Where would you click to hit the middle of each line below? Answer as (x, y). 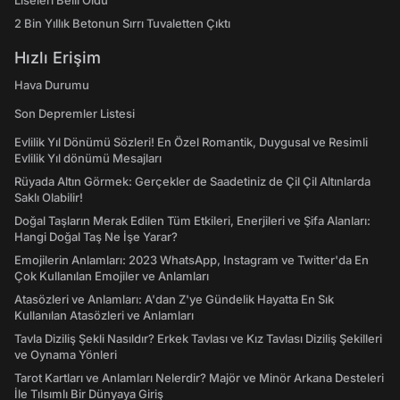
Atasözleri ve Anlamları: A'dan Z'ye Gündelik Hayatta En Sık (174, 300)
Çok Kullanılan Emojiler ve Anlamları (112, 276)
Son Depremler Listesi (75, 114)
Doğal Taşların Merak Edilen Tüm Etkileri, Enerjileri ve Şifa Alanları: (192, 221)
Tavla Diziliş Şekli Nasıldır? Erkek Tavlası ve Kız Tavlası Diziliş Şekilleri (198, 339)
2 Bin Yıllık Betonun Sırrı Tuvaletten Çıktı (122, 24)
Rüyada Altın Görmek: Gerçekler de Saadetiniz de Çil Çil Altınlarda (192, 182)
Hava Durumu (52, 85)
